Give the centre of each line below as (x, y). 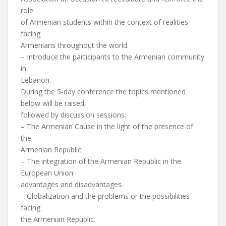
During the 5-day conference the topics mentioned (103, 92)
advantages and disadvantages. (72, 184)
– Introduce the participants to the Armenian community (112, 57)
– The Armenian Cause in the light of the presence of (107, 126)
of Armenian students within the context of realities (104, 22)
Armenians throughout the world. (75, 45)
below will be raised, (53, 103)
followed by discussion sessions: (73, 115)
